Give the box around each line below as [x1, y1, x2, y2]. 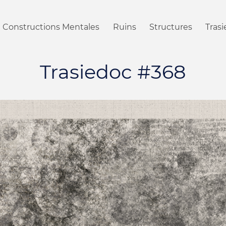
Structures [149, 22, 192, 32]
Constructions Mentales [3, 22, 100, 32]
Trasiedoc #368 [40, 60, 186, 84]
